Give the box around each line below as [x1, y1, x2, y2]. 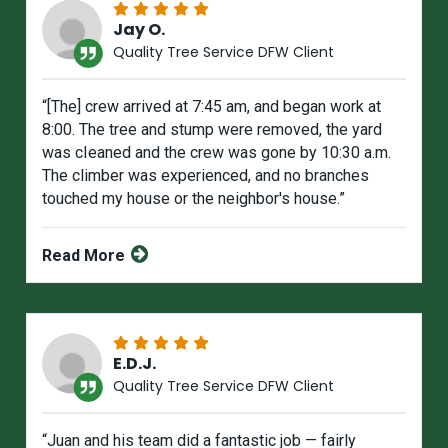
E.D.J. [113, 352, 157, 376]
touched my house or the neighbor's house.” [42, 189, 346, 209]
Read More [42, 246, 130, 266]
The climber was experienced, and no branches [42, 166, 370, 186]
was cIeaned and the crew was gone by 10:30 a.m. [42, 143, 392, 163]
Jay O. [113, 18, 166, 42]
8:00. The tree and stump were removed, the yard [42, 120, 383, 140]
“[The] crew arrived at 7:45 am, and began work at [42, 97, 382, 117]
